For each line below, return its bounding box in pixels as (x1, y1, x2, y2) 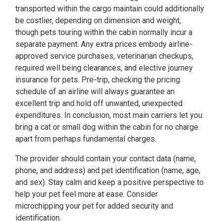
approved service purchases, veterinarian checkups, (15, 51, 193, 61)
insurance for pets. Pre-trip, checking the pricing (15, 75, 180, 84)
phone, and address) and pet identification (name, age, (15, 166, 200, 175)
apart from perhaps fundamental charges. (15, 134, 156, 144)
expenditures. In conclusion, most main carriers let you (15, 110, 202, 120)
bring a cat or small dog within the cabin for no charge (15, 122, 198, 132)
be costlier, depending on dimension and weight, (15, 16, 181, 25)
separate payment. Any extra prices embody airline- (15, 39, 192, 49)
